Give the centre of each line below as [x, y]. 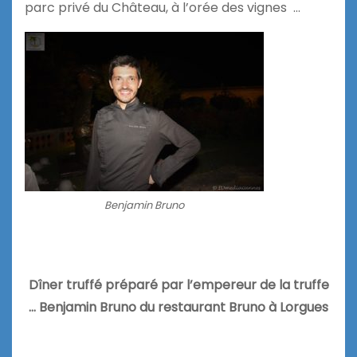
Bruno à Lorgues [279, 308]
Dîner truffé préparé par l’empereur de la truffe [178, 285]
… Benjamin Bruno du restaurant [127, 308]
